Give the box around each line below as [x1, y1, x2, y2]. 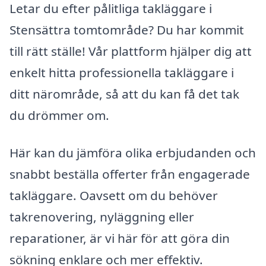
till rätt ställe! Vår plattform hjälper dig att [9, 42, 252, 59]
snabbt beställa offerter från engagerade [9, 166, 250, 183]
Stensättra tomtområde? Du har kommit [9, 21, 244, 38]
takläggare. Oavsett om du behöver [9, 187, 218, 204]
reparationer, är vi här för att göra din [9, 230, 230, 247]
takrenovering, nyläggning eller [9, 208, 194, 226]
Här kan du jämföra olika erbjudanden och [9, 144, 256, 161]
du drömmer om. [9, 106, 109, 123]
